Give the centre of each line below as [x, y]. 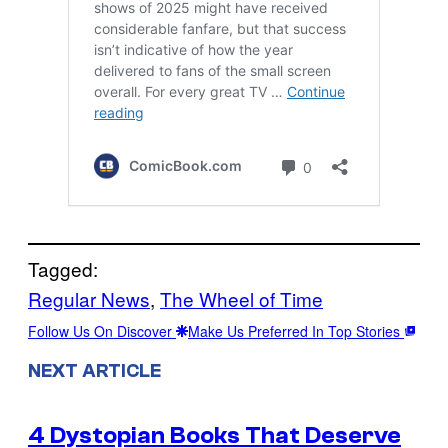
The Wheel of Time [241, 299]
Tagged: [63, 269]
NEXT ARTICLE [94, 370]
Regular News [89, 299]
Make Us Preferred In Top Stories [296, 331]
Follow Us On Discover [102, 331]
